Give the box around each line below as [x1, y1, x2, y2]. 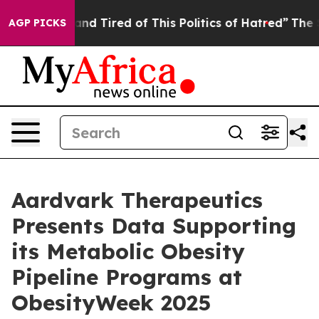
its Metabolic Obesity [11, 238, 245, 265]
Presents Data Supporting [11, 212, 296, 239]
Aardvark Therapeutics [11, 187, 263, 214]
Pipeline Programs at [11, 263, 242, 291]
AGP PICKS [9, 16, 66, 29]
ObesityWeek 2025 [11, 289, 211, 316]
